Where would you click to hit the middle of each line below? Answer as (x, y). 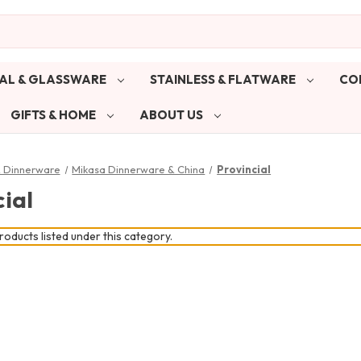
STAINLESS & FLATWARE (224, 79)
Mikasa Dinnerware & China (139, 169)
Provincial (244, 169)
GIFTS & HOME (54, 114)
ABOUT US (172, 114)
